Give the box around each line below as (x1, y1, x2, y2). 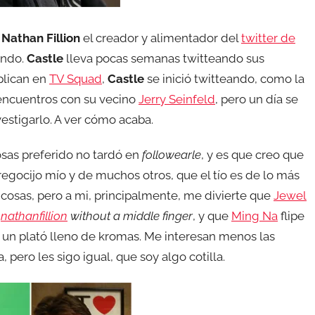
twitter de (241, 31, 295, 45)
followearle (142, 148, 201, 162)
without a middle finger (67, 209, 193, 224)
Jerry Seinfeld (139, 92, 215, 106)
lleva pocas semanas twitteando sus (63, 51, 264, 65)
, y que (193, 209, 231, 224)
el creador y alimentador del (80, 31, 241, 45)
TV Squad (49, 72, 102, 86)
